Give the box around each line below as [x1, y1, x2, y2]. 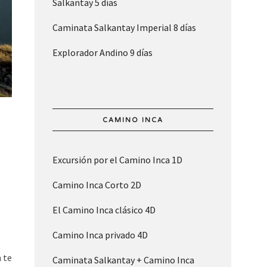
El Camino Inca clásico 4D [52, 204, 156, 216]
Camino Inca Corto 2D [52, 179, 141, 191]
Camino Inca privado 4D [52, 229, 148, 241]
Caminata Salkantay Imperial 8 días [52, 21, 196, 34]
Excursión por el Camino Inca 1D [52, 154, 182, 166]
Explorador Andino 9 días [52, 46, 153, 59]
